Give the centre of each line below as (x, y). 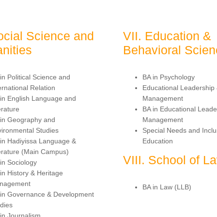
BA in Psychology (169, 77)
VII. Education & (167, 36)
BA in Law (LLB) (167, 187)
